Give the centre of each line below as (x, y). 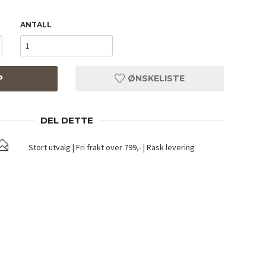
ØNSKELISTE (155, 79)
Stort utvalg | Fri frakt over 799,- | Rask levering (112, 148)
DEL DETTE (66, 121)
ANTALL (36, 25)
